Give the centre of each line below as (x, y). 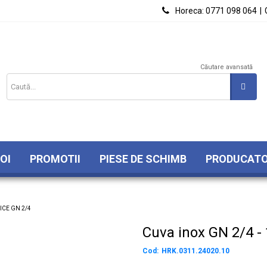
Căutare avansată (226, 67)
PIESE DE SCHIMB (143, 159)
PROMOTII (55, 159)
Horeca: (190, 11)
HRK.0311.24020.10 (195, 251)
